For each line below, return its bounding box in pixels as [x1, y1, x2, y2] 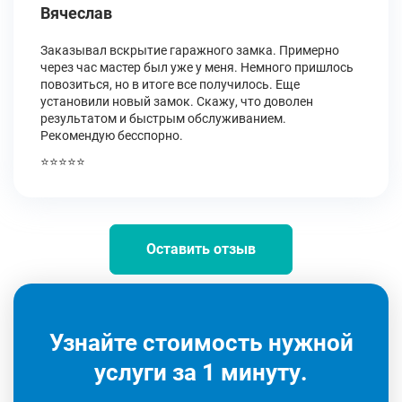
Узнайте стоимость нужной [48, 329, 354, 356]
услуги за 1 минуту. [94, 359, 308, 386]
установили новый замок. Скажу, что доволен [40, 94, 313, 109]
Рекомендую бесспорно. [40, 128, 183, 143]
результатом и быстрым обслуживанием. [40, 111, 286, 126]
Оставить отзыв [146, 240, 256, 258]
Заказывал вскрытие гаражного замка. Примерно [40, 43, 339, 57]
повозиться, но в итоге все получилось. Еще [40, 77, 300, 92]
